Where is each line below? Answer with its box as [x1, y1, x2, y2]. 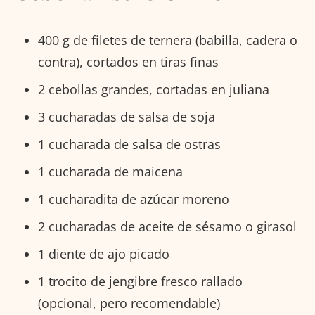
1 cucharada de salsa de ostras [38, 136, 221, 153]
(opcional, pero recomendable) [38, 295, 220, 311]
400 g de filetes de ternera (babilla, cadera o [38, 32, 297, 49]
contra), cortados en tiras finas [38, 53, 219, 70]
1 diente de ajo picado [38, 245, 169, 262]
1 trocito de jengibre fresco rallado [38, 273, 243, 290]
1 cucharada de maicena [38, 163, 183, 180]
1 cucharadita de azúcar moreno [38, 191, 229, 207]
